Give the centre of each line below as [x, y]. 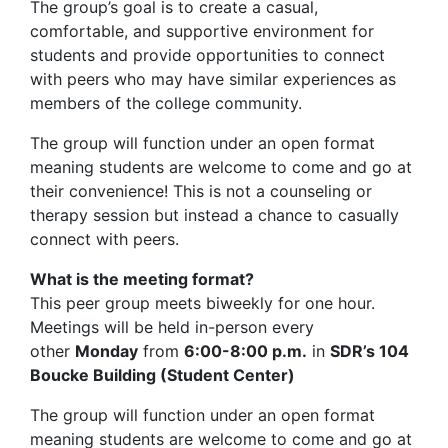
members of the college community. [166, 103]
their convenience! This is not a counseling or [201, 191]
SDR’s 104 [369, 351]
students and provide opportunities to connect [207, 55]
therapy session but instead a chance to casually [214, 215]
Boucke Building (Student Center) [162, 375]
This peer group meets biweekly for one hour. [202, 303]
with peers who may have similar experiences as [213, 79]
